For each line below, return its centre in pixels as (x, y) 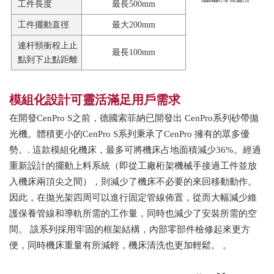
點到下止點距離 (48, 60)
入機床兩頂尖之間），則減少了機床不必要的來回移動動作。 (133, 182)
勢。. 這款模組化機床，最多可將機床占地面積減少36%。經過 (135, 150)
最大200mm (134, 25)
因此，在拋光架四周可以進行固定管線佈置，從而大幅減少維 (133, 198)
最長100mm (134, 53)
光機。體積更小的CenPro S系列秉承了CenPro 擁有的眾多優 (129, 134)
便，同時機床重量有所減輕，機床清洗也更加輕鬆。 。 (120, 246)
